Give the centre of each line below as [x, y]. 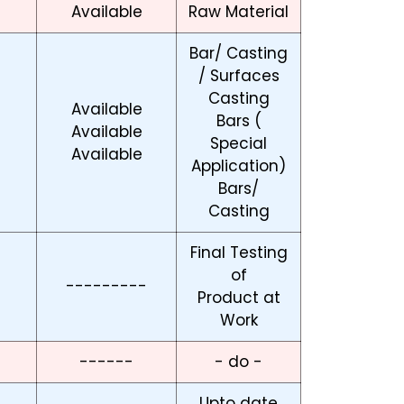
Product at [239, 298]
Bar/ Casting [239, 54]
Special [239, 144]
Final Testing [239, 253]
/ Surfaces [239, 76]
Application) [239, 166]
